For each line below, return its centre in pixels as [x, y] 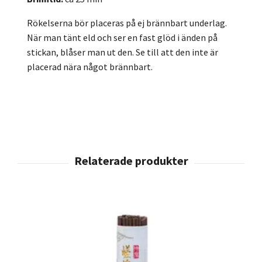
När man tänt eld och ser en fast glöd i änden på [122, 37]
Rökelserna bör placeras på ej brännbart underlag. [127, 23]
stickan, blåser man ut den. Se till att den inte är [123, 52]
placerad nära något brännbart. [90, 67]
